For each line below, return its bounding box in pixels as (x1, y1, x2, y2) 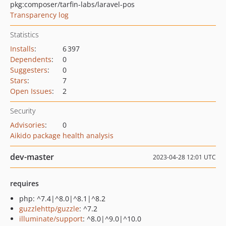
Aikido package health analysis (10, 131, 114, 140)
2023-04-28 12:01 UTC (153, 153, 216, 161)
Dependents (10, 54, 51, 64)
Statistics (10, 30, 39, 39)
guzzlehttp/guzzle (19, 204, 79, 213)
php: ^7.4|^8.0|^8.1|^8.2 (19, 194, 105, 203)
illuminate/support (19, 214, 83, 223)
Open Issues (10, 86, 52, 96)
